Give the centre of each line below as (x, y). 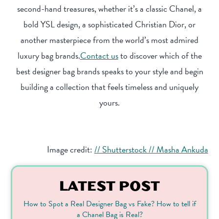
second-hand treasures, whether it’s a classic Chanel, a (109, 9)
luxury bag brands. (49, 56)
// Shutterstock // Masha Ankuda (151, 150)
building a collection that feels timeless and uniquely (109, 87)
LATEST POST (109, 185)
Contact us (99, 56)
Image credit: (70, 150)
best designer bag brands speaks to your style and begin (109, 71)
